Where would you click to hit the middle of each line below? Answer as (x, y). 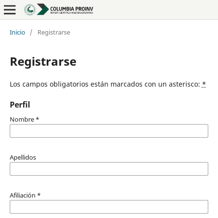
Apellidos (23, 157)
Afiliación (23, 195)
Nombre (22, 119)
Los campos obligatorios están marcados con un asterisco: (106, 84)
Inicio (17, 32)
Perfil (20, 104)
